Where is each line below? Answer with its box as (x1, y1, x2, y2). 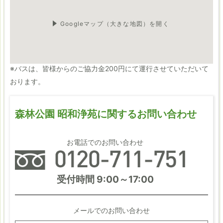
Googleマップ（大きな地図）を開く (60, 19, 169, 27)
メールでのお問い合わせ (73, 206, 150, 215)
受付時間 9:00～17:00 (56, 174, 154, 186)
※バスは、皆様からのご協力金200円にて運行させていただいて (10, 64, 209, 73)
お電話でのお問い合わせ (67, 137, 143, 146)
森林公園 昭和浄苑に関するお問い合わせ (15, 108, 197, 120)
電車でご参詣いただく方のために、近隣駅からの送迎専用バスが (10, 38, 212, 47)
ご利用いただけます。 (10, 51, 80, 60)
